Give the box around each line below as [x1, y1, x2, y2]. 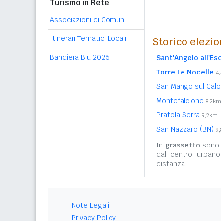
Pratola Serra [156, 110, 202, 119]
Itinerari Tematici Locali [50, 34, 126, 43]
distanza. [156, 159, 186, 168]
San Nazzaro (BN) [156, 125, 216, 134]
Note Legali [72, 201, 109, 210]
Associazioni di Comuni [50, 15, 126, 24]
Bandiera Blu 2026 [50, 53, 110, 62]
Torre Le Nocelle [156, 68, 214, 76]
